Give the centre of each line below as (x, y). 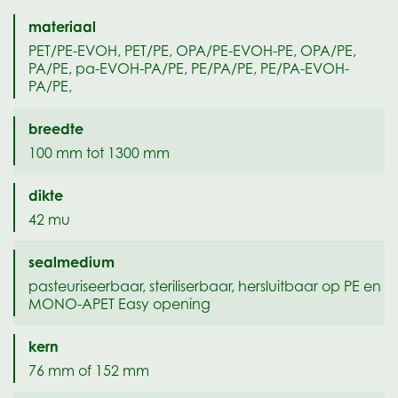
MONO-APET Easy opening (119, 304)
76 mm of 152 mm (89, 371)
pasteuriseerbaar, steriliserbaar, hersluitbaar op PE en (205, 287)
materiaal (62, 26)
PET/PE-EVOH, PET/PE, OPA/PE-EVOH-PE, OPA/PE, (192, 51)
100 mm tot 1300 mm (99, 153)
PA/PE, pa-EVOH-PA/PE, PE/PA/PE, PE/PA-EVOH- (189, 69)
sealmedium (72, 262)
